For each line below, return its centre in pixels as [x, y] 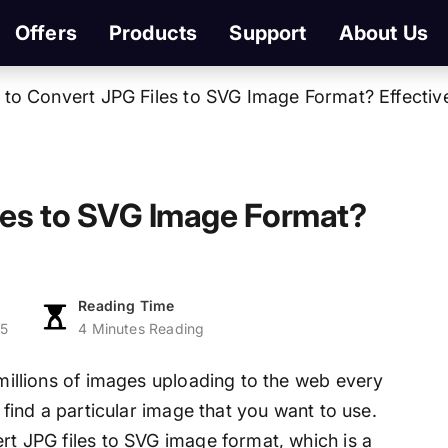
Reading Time [126, 306]
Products [153, 33]
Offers [45, 33]
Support [268, 33]
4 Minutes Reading [141, 329]
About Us [383, 33]
